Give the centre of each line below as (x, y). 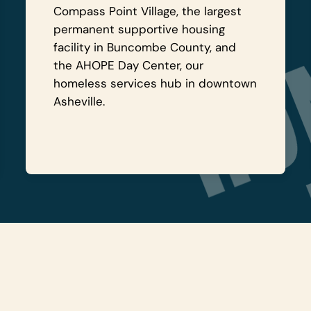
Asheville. (81, 101)
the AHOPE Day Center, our (129, 65)
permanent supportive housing (140, 29)
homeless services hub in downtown (155, 83)
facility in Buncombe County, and (145, 47)
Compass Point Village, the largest (148, 11)
